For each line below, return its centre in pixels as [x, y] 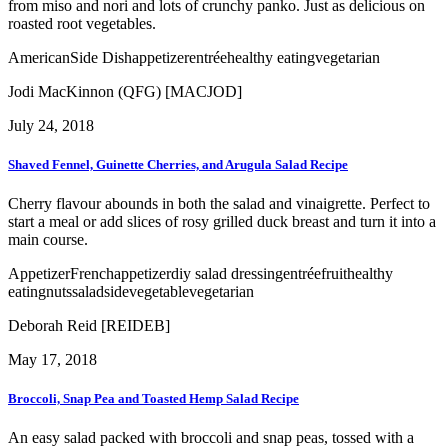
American [39, 57]
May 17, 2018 [52, 360]
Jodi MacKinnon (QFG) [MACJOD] [125, 91]
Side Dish [101, 57]
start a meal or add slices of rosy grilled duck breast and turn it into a [222, 222]
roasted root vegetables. [82, 23]
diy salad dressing [227, 274]
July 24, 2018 [51, 125]
